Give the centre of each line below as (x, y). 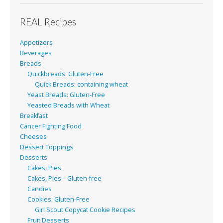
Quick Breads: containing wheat (81, 84)
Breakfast (34, 115)
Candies (40, 189)
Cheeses (33, 136)
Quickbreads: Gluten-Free (65, 74)
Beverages (36, 53)
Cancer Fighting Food (51, 126)
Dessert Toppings (47, 147)
